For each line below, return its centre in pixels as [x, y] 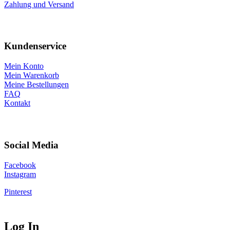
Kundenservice [35, 46]
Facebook [20, 165]
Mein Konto [24, 66]
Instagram [20, 174]
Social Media [31, 145]
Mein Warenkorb [32, 75]
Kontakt [17, 103]
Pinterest [18, 191]
